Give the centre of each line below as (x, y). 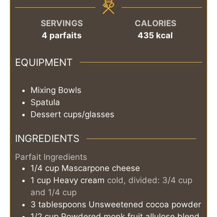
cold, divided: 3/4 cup (150, 180)
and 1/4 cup (54, 192)
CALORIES (155, 23)
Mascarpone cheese (101, 168)
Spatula (45, 102)
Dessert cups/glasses (72, 114)
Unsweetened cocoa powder (145, 204)
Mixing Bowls (56, 90)
